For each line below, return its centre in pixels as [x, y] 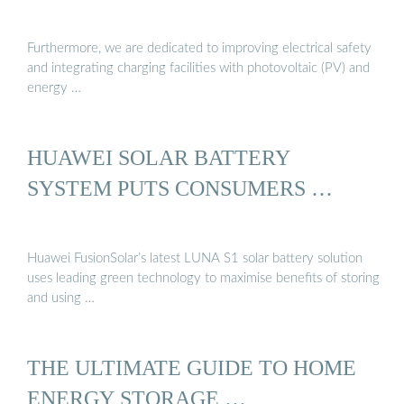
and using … [61, 298]
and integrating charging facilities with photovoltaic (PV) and [198, 68]
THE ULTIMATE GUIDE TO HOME [192, 367]
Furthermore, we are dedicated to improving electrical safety [199, 48]
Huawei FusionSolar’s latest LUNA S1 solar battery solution [195, 258]
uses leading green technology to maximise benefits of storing [203, 278]
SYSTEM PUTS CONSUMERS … [180, 188]
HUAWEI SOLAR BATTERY [159, 158]
